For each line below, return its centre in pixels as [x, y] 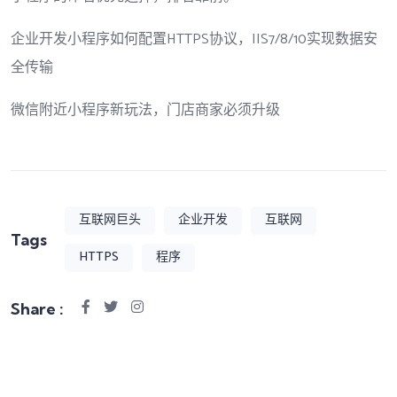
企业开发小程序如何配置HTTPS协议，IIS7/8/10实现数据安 [194, 39]
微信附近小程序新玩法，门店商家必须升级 [145, 110]
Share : [37, 308]
